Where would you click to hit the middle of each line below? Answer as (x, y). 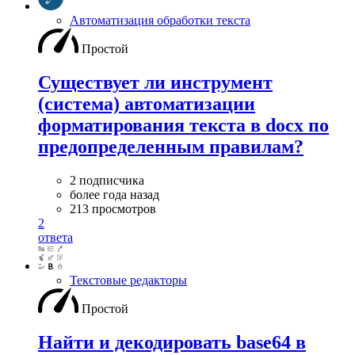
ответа (55, 238)
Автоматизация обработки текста (160, 21)
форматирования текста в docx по (183, 126)
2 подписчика (107, 181)
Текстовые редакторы (128, 281)
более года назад (115, 195)
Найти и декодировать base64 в (172, 343)
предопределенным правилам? (171, 147)
